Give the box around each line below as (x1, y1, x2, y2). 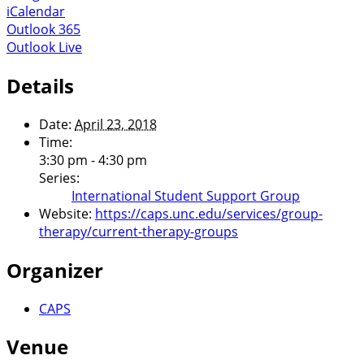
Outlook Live (6, 37, 82, 56)
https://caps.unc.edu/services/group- (95, 204, 323, 223)
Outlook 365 (6, 19, 80, 38)
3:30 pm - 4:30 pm (39, 150, 147, 169)
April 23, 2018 (75, 115, 157, 133)
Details (6, 71, 74, 99)
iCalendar (6, 2, 65, 20)
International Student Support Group (71, 186, 300, 205)
